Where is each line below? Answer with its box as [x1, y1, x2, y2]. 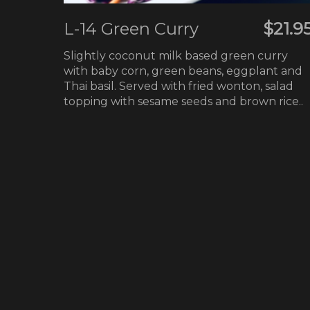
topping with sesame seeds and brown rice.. [64, 94, 304, 108]
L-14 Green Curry [64, 18, 199, 39]
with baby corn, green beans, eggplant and [64, 64, 303, 77]
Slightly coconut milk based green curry [64, 48, 289, 62]
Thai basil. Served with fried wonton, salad [64, 79, 294, 93]
